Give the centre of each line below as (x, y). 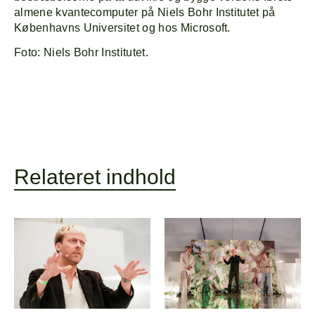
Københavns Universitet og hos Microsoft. (122, 28)
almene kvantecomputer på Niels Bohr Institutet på (145, 13)
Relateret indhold (95, 177)
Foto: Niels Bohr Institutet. (81, 53)
